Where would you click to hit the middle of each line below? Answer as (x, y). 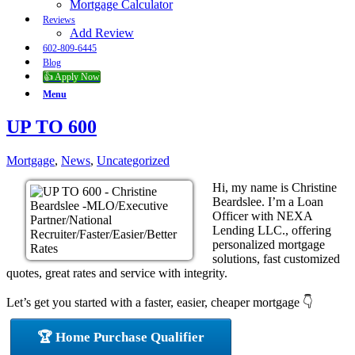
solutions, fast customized (276, 258)
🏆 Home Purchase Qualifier (121, 337)
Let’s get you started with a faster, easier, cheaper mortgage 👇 (160, 302)
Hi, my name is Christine (275, 187)
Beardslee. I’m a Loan (268, 201)
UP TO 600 (52, 126)
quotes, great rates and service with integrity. (117, 273)
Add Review (102, 32)
